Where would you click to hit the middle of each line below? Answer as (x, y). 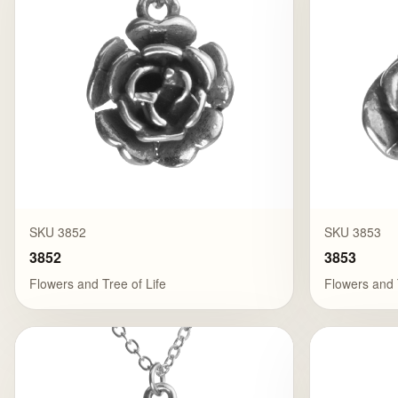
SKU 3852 (58, 232)
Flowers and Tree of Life (98, 284)
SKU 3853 (353, 232)
